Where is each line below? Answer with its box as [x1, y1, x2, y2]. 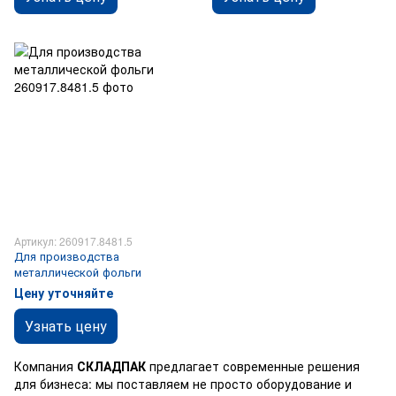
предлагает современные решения [146, 357, 360, 375]
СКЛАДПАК [77, 357, 146, 375]
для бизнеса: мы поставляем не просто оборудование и [14, 375, 352, 392]
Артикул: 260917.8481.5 [14, 233, 133, 248]
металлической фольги [14, 263, 141, 280]
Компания [14, 357, 77, 375]
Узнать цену [25, 316, 107, 336]
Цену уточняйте [14, 284, 113, 301]
